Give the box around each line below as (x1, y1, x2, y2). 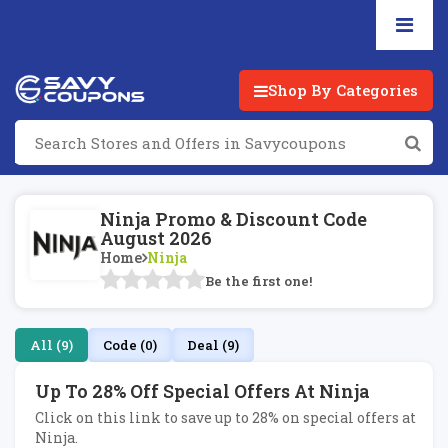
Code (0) (103, 336, 157, 354)
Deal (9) (187, 336, 239, 354)
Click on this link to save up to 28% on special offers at (35, 408, 416, 427)
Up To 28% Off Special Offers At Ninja (35, 379, 370, 403)
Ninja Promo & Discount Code (100, 207, 367, 231)
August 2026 (100, 226, 212, 250)
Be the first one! (205, 271, 312, 290)
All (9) (30, 336, 73, 354)
